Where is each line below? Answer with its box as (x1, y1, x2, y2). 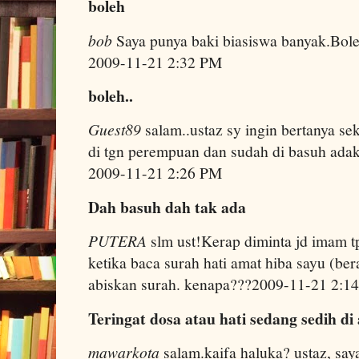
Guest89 (88, 119, 141, 140)
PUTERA (88, 230, 147, 252)
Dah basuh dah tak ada (88, 195, 246, 219)
